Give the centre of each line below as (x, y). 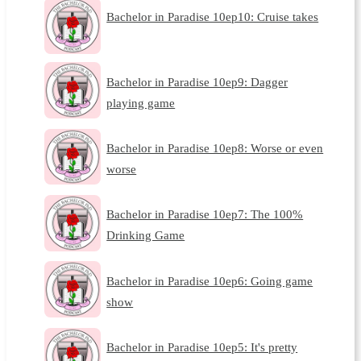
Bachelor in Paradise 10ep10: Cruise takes (213, 17)
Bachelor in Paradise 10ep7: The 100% (205, 214)
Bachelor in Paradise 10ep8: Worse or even (215, 148)
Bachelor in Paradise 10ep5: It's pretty (202, 347)
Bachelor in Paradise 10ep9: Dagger (197, 81)
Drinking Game (146, 235)
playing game (141, 102)
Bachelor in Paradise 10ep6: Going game (210, 280)
